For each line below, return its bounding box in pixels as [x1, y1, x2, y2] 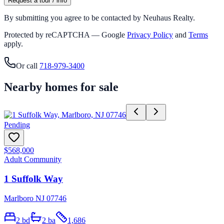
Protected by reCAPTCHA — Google [4, 30, 125, 39]
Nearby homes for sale [4, 80, 118, 94]
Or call [16, 61, 37, 70]
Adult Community [4, 155, 61, 164]
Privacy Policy [127, 30, 173, 39]
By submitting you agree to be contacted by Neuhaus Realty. [4, 13, 195, 22]
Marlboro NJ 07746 [4, 193, 66, 202]
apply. [4, 39, 23, 48]
